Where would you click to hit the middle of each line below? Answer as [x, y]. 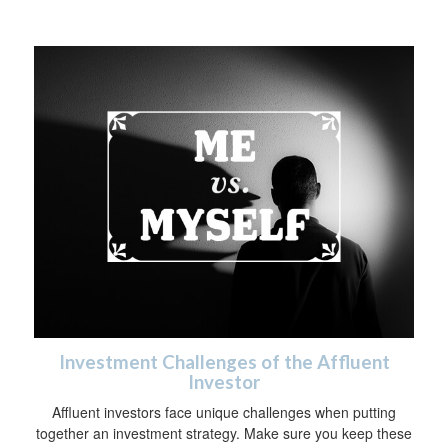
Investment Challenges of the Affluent [224, 361]
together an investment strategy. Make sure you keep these [224, 432]
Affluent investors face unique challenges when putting [224, 411]
